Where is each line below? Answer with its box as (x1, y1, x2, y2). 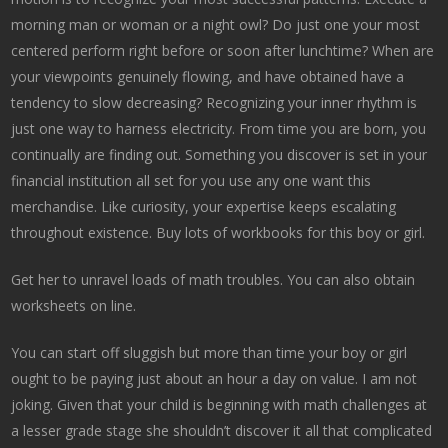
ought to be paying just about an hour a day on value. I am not (11, 369, 418, 389)
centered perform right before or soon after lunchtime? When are (11, 41, 435, 61)
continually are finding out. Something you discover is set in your (11, 145, 428, 165)
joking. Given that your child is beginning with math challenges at (11, 395, 428, 415)
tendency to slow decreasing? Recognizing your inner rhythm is (11, 93, 418, 113)
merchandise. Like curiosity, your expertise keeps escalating (11, 197, 397, 217)
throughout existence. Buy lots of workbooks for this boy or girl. (11, 223, 426, 243)
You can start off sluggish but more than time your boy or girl (11, 343, 408, 363)
